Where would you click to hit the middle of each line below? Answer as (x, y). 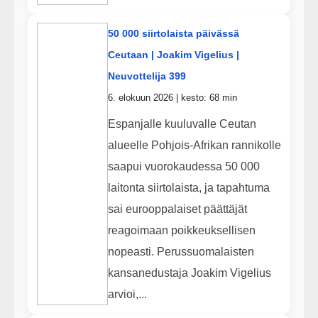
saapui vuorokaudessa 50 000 (183, 166)
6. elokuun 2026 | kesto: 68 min (172, 98)
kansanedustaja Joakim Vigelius (189, 273)
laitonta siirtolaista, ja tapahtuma (188, 187)
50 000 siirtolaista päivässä (173, 34)
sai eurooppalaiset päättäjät (177, 209)
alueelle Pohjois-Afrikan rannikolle (194, 145)
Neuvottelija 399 (147, 76)
